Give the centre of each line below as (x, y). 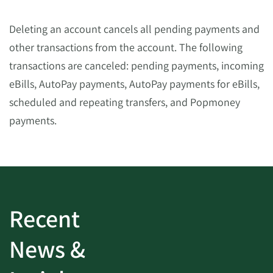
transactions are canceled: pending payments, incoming (136, 66)
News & (47, 249)
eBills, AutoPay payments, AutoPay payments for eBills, (134, 84)
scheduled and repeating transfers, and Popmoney (125, 102)
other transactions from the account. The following (126, 47)
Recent (44, 218)
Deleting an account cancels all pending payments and (134, 29)
